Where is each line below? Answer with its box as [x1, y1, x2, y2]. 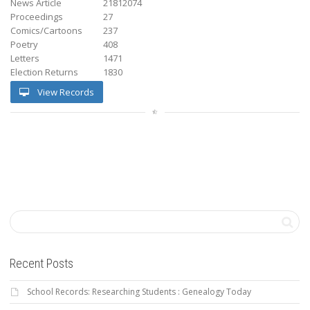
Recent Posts [10, 255, 73, 271]
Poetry [10, 37, 38, 51]
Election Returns [10, 65, 78, 78]
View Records [35, 85, 94, 98]
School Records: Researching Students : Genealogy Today [27, 285, 251, 298]
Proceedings [10, 10, 63, 23]
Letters [10, 51, 39, 64]
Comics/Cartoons [10, 24, 82, 37]
